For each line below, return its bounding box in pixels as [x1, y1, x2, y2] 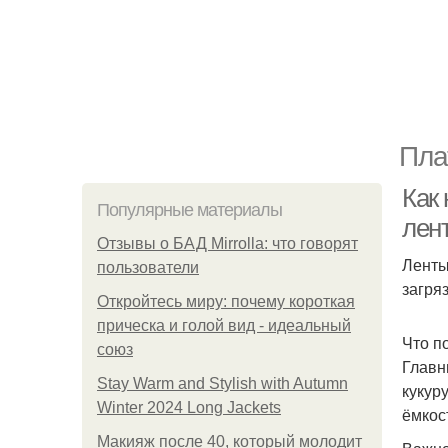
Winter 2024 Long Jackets [97, 399, 281, 416]
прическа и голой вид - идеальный [97, 317, 351, 334]
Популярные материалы [97, 200, 282, 220]
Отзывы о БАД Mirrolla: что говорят [97, 235, 358, 252]
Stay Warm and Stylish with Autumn [97, 375, 348, 392]
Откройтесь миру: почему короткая [97, 293, 355, 310]
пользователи [97, 259, 199, 276]
